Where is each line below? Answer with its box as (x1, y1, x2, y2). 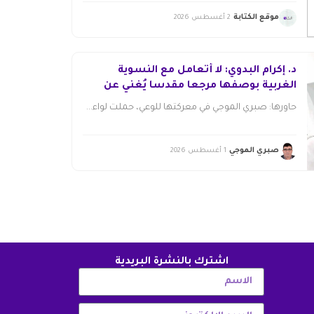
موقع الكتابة (233, 13, 279, 22)
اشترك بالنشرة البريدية (114, 256, 228, 268)
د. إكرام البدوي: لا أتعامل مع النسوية (117, 64, 296, 76)
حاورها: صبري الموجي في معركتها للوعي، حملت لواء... (86, 102, 296, 113)
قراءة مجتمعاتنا (215, 95, 296, 107)
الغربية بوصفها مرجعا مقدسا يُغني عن (103, 80, 296, 92)
